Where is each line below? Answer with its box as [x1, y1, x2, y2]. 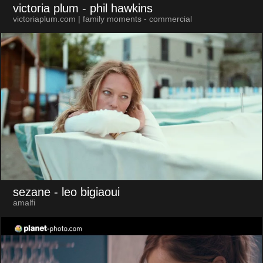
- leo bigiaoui [53, 186, 120, 199]
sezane [12, 186, 50, 199]
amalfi [12, 198, 35, 208]
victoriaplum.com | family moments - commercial [12, 14, 192, 23]
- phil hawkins [82, 1, 153, 15]
